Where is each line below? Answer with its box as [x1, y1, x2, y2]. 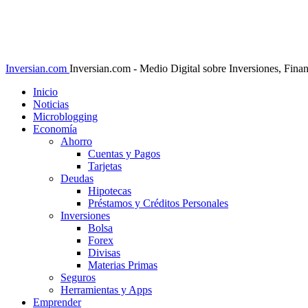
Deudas [60, 173, 93, 184]
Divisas [88, 247, 120, 258]
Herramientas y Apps [60, 284, 152, 296]
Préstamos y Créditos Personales [88, 197, 228, 209]
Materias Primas [88, 259, 157, 271]
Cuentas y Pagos [88, 148, 160, 159]
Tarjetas [88, 160, 122, 172]
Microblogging [33, 111, 98, 122]
